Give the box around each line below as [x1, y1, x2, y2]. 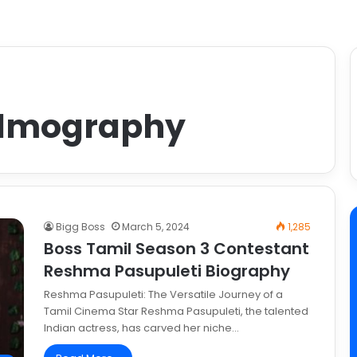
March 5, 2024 [122, 220, 190, 234]
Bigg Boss [56, 220, 105, 234]
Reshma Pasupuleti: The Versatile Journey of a [44, 287, 283, 303]
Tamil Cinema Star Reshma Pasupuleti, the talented [44, 304, 308, 320]
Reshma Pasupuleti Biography [44, 260, 290, 283]
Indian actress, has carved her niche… [44, 320, 239, 336]
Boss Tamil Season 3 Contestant [44, 237, 309, 261]
